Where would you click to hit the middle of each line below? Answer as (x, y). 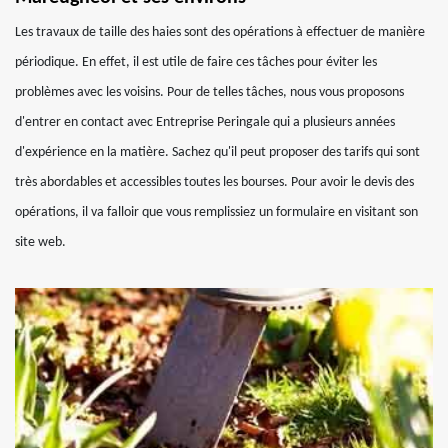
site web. (40, 242)
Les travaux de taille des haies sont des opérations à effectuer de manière (220, 32)
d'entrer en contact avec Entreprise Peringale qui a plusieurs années (205, 122)
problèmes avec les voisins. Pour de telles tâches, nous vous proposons (209, 92)
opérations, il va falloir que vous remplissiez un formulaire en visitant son (216, 212)
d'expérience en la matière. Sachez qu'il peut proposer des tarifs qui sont (217, 152)
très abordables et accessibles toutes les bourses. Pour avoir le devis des (214, 182)
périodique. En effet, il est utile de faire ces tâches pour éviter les (196, 62)
